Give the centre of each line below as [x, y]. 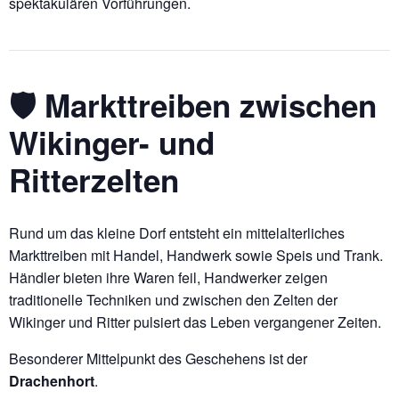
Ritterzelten [94, 180]
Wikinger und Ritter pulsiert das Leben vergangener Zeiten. [195, 322]
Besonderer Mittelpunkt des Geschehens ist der [158, 359]
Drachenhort [52, 381]
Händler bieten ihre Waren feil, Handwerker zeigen [168, 278]
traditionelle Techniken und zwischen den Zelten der [173, 300]
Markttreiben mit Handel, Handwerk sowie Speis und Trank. [196, 256]
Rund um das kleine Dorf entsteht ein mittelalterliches [177, 233]
